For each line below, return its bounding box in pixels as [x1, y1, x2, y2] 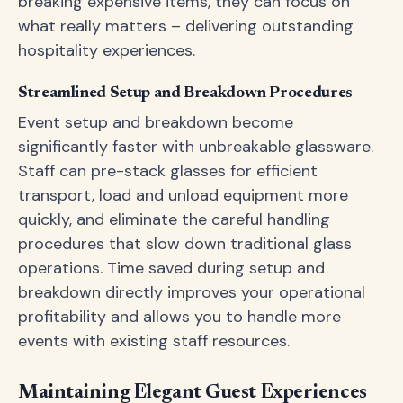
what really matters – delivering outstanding [18, 15, 354, 37]
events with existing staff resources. [18, 330, 290, 352]
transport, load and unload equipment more [18, 184, 348, 206]
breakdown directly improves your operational [18, 282, 365, 303]
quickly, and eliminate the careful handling [18, 209, 330, 230]
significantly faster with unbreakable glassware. [18, 136, 373, 157]
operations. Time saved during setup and [18, 257, 325, 279]
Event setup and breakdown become [18, 112, 293, 133]
